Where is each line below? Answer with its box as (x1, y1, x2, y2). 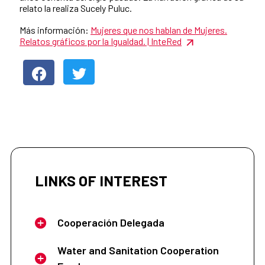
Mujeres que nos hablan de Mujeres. (91, 24, 227, 36)
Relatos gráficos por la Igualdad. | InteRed (20, 35, 182, 47)
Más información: (20, 24, 91, 36)
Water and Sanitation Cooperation (57, 244, 219, 257)
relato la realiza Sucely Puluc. (20, 2, 132, 14)
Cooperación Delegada (57, 216, 164, 230)
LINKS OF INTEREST (34, 172, 167, 190)
